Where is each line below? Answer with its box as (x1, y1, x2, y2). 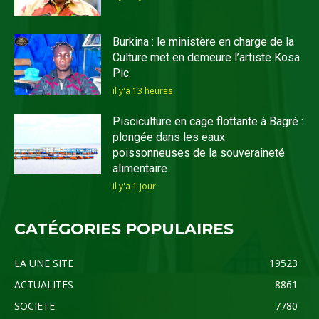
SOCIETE (14, 298, 55, 313)
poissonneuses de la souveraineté (113, 145, 286, 159)
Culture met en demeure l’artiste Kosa (113, 51, 300, 65)
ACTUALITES (14, 277, 73, 291)
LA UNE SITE (14, 256, 73, 270)
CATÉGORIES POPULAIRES (14, 219, 234, 239)
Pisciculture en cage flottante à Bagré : (113, 114, 304, 128)
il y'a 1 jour (113, 179, 157, 192)
